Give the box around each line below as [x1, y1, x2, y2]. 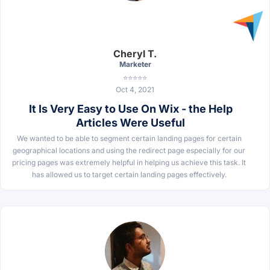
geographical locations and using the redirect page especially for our [13, 145, 245, 155]
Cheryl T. [113, 47, 157, 60]
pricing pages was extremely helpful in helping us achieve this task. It [12, 157, 246, 167]
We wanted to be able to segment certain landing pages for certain [16, 133, 242, 143]
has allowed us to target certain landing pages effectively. [31, 169, 227, 179]
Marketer [119, 59, 151, 69]
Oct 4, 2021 [116, 84, 154, 94]
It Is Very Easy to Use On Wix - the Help [28, 102, 233, 115]
